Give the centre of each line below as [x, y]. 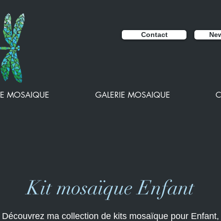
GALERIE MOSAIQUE [132, 95]
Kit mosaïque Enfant [110, 188]
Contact [154, 35]
